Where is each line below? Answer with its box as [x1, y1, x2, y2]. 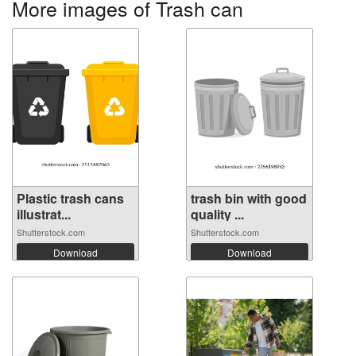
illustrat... [17, 204, 71, 223]
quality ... [191, 204, 244, 223]
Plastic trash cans [17, 188, 124, 207]
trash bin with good [191, 188, 307, 207]
